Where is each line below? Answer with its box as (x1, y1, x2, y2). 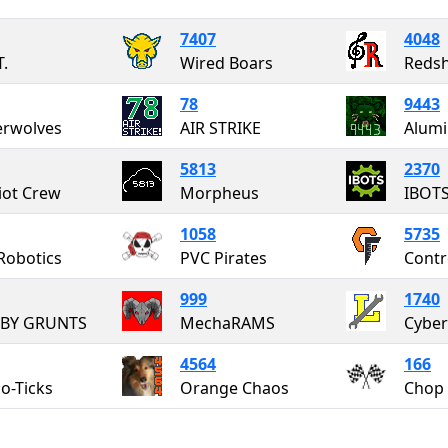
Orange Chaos (180, 376, 289, 399)
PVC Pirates (180, 246, 267, 269)
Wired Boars (180, 51, 273, 74)
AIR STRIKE (180, 116, 261, 139)
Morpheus (180, 181, 259, 204)
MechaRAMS (180, 311, 275, 334)
